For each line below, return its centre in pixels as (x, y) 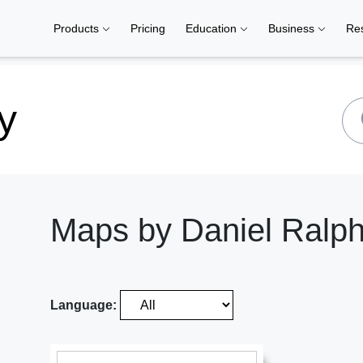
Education (213, 28)
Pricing (148, 28)
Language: (85, 305)
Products (78, 28)
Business (293, 28)
